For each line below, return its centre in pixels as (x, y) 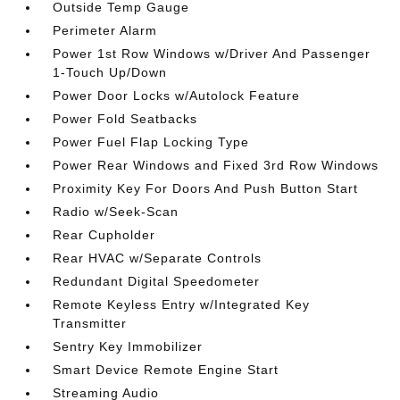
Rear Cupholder (104, 235)
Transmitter (90, 323)
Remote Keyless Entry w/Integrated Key (182, 304)
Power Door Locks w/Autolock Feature (177, 96)
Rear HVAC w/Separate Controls (158, 258)
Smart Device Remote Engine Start (166, 370)
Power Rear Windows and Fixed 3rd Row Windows (216, 165)
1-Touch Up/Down (110, 72)
